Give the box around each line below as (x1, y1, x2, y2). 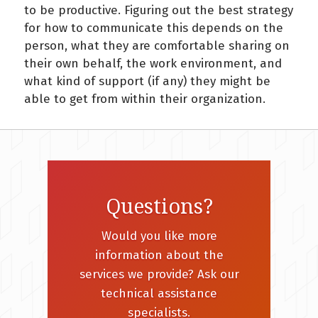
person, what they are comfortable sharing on (24, 38, 290, 54)
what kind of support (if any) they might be (24, 74, 270, 89)
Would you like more (101, 229, 217, 243)
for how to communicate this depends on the (24, 21, 283, 36)
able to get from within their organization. (24, 92, 265, 107)
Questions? (105, 194, 213, 219)
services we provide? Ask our (79, 267, 239, 282)
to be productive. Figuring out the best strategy (24, 3, 293, 18)
